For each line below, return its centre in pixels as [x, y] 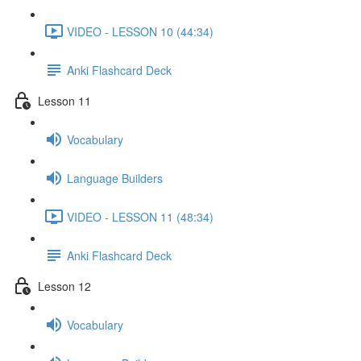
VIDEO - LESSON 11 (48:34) [140, 216]
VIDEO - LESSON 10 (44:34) [140, 31]
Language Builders [115, 178]
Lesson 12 [64, 286]
